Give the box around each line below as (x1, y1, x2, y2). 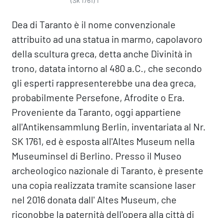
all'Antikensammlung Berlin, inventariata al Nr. (12, 121, 206, 132)
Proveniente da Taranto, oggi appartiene (12, 106, 181, 118)
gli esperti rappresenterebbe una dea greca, (12, 77, 196, 89)
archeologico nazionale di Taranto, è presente (12, 164, 203, 176)
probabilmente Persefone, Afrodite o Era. (12, 91, 185, 103)
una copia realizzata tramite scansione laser (12, 179, 196, 191)
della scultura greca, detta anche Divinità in (12, 48, 192, 59)
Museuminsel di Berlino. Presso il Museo (12, 150, 182, 162)
